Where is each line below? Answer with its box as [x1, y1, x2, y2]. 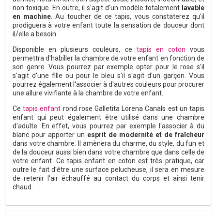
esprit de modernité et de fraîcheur [87, 130, 204, 139]
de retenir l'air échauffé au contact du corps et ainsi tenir [13, 174, 204, 182]
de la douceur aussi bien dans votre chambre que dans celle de [13, 148, 204, 156]
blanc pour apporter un [13, 130, 87, 139]
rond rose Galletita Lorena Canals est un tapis [61, 104, 205, 112]
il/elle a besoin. [13, 30, 58, 38]
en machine [13, 12, 51, 20]
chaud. [13, 183, 33, 191]
